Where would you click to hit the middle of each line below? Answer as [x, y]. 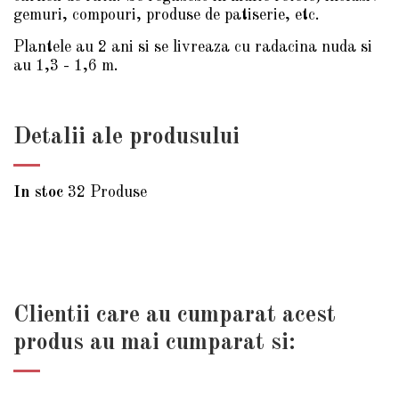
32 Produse [107, 192]
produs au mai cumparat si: [155, 342]
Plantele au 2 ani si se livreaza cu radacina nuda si [193, 47]
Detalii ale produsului [126, 137]
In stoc [38, 192]
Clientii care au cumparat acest [175, 315]
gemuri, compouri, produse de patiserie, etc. [167, 16]
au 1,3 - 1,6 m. [66, 65]
